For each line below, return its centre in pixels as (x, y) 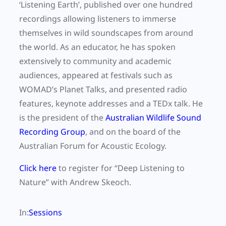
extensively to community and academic (95, 61)
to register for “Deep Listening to (122, 168)
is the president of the (62, 118)
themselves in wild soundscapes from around (106, 33)
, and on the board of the (133, 132)
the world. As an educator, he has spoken (97, 47)
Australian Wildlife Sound (153, 118)
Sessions (45, 213)
